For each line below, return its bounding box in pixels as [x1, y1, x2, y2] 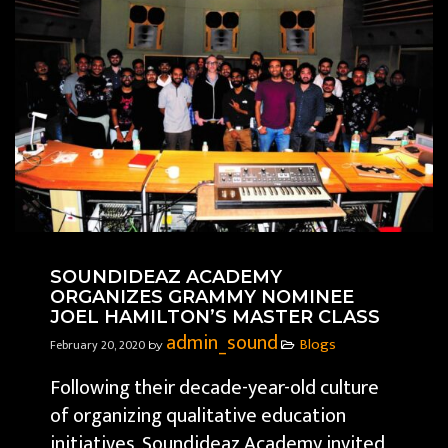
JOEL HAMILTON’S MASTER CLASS [50, 306, 380, 329]
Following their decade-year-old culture [50, 371, 379, 406]
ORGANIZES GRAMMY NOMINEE [50, 286, 354, 309]
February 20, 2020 [50, 335, 148, 356]
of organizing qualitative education [50, 399, 346, 434]
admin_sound [166, 326, 278, 361]
